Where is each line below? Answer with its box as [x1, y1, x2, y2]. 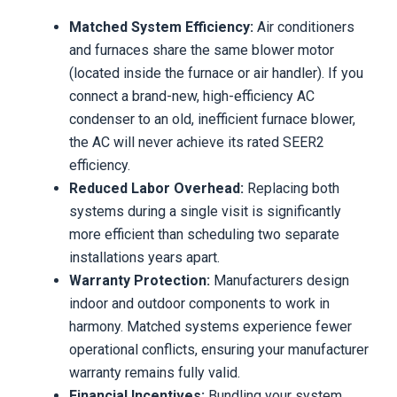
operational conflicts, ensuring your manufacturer [69, 341, 369, 359]
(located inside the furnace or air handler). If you [69, 65, 363, 82]
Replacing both [244, 180, 339, 198]
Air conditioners [253, 19, 354, 36]
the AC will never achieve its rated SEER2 [69, 134, 324, 152]
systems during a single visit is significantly [69, 203, 341, 221]
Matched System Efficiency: [69, 19, 253, 36]
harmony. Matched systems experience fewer [69, 318, 352, 336]
